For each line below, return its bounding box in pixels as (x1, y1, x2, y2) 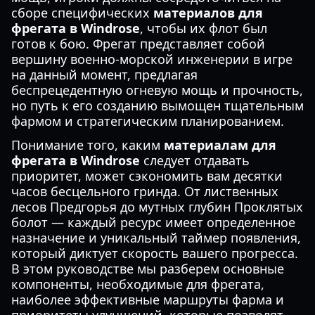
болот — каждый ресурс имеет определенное (11, 214, 295, 231)
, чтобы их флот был (140, 20, 267, 37)
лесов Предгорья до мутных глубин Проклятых (11, 198, 303, 215)
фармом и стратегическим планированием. (11, 112, 284, 129)
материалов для (153, 4, 263, 21)
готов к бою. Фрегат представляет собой (11, 35, 265, 52)
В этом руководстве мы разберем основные (11, 260, 284, 277)
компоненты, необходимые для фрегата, (11, 276, 264, 292)
